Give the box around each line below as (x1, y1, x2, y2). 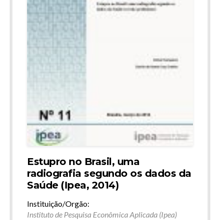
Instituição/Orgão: (27, 198, 89, 208)
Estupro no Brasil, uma (27, 155, 139, 167)
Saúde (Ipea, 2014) (27, 179, 119, 191)
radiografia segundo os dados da (27, 167, 192, 179)
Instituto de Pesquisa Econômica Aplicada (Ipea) (27, 209, 177, 219)
